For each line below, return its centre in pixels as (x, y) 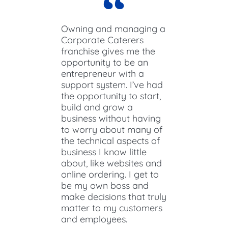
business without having (111, 118)
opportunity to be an (105, 62)
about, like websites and (111, 163)
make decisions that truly (114, 196)
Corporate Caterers (102, 40)
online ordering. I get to (110, 174)
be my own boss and (105, 185)
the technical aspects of (110, 140)
